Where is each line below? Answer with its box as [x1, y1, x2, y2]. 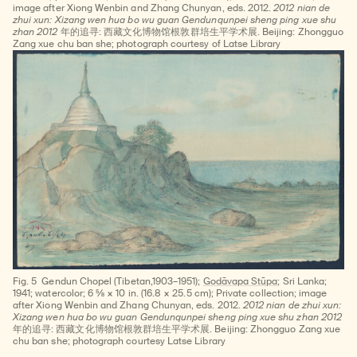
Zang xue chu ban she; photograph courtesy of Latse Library [13, 37, 281, 50]
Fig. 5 [13, 275, 37, 288]
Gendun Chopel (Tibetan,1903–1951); [41, 275, 203, 288]
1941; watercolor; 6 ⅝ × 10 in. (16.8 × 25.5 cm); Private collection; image [13, 287, 328, 300]
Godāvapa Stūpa [202, 275, 278, 288]
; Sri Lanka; [277, 275, 328, 288]
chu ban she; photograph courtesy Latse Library [13, 335, 226, 348]
